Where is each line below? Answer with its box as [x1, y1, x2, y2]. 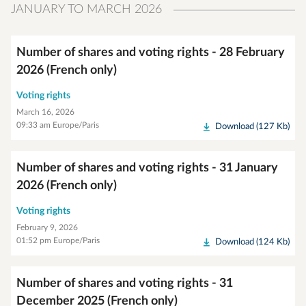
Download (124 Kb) [215, 238, 290, 247]
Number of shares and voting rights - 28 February [16, 46, 285, 59]
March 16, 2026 [16, 108, 74, 116]
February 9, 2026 [16, 223, 78, 232]
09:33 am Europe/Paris [16, 121, 99, 129]
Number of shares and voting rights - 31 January [16, 162, 278, 174]
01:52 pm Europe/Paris [16, 236, 100, 245]
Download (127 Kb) [215, 122, 290, 131]
